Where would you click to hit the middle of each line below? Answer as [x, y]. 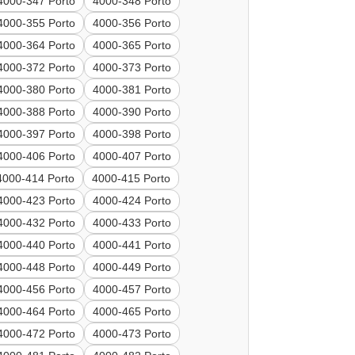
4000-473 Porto [132, 334]
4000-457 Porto [132, 290]
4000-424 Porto [132, 201]
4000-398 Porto [132, 134]
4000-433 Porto [132, 223]
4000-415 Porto [132, 179]
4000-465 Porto [132, 312]
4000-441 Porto [132, 245]
